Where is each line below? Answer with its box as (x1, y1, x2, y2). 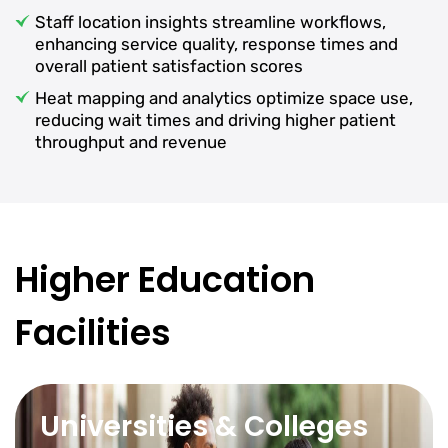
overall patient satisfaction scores (35, 56, 303, 76)
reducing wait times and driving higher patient (35, 110, 396, 130)
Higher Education (15, 255, 315, 304)
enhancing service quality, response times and (35, 34, 398, 54)
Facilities (15, 308, 171, 357)
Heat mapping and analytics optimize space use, (35, 88, 413, 108)
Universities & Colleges (40, 407, 368, 446)
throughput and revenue (35, 132, 227, 152)
